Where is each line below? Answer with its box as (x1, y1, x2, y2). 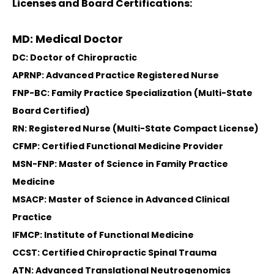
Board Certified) (12, 105, 90, 117)
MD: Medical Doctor (12, 31, 123, 47)
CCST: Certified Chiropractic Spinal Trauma (12, 246, 217, 259)
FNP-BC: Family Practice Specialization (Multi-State (12, 87, 253, 100)
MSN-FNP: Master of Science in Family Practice (12, 158, 228, 171)
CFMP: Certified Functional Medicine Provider (12, 140, 223, 153)
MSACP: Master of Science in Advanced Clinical (12, 193, 229, 206)
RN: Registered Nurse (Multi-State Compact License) (12, 122, 259, 135)
